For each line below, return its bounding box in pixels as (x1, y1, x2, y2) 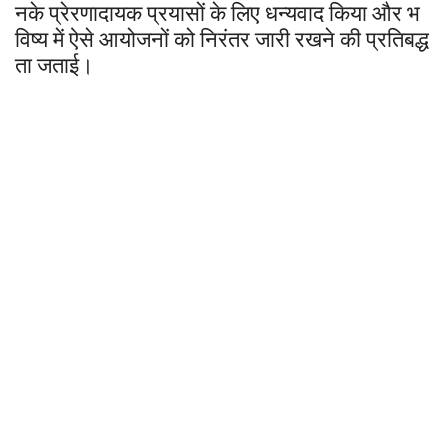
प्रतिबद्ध (366, 22, 429, 53)
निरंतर (200, 22, 250, 53)
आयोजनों (99, 22, 169, 53)
